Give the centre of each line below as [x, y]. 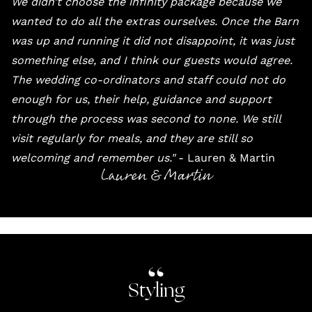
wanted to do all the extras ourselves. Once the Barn [155, 21]
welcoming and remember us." [95, 157]
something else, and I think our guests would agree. [152, 60]
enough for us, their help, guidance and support [141, 99]
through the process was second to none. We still [146, 118]
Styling [156, 291]
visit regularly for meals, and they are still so [132, 138]
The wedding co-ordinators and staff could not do [148, 79]
